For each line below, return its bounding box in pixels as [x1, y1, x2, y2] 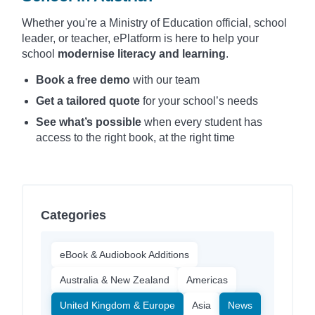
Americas [186, 274, 228, 285]
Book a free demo [36, 73, 130, 86]
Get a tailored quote [36, 94, 140, 107]
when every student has [141, 115, 262, 128]
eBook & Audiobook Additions [60, 248, 189, 260]
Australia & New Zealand [60, 274, 169, 285]
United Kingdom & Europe [60, 299, 175, 311]
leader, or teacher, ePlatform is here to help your [22, 32, 259, 44]
